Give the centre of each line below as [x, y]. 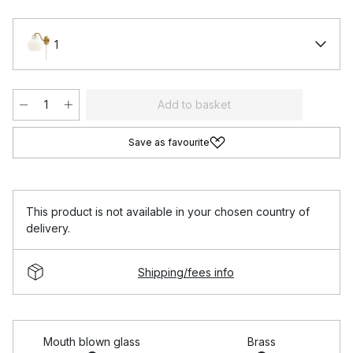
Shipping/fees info [186, 272]
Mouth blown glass [92, 342]
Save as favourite [169, 142]
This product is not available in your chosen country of [168, 212]
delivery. [48, 228]
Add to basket [194, 104]
